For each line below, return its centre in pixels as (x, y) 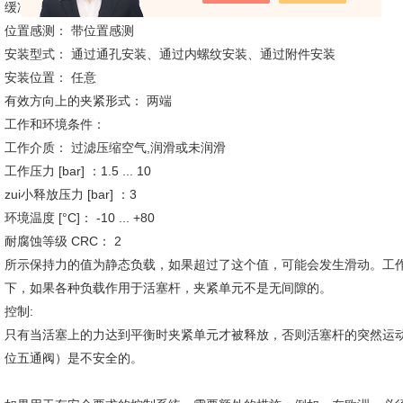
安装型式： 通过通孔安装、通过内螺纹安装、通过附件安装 (170, 54)
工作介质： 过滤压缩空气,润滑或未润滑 (115, 148)
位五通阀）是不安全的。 (74, 358)
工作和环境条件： (55, 124)
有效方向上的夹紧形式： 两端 (88, 101)
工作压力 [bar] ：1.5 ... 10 (78, 171)
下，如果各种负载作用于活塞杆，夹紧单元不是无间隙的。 (168, 288)
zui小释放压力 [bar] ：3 (71, 194)
